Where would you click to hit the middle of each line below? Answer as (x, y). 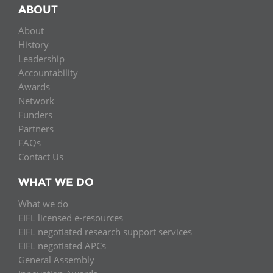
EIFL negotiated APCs (62, 245)
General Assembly (56, 259)
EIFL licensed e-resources (71, 217)
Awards (34, 87)
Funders (35, 115)
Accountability (48, 73)
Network (36, 101)
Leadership (41, 59)
